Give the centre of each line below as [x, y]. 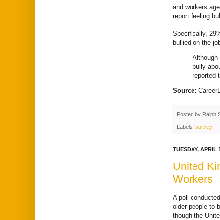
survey [204, 126]
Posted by [190, 115]
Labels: [186, 126]
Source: [186, 91]
